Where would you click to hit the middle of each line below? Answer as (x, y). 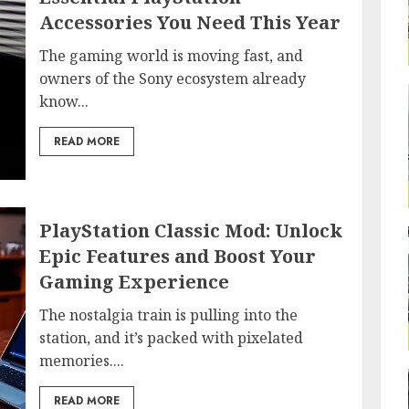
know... (64, 101)
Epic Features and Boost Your (178, 256)
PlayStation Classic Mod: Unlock (191, 231)
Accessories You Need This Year (190, 22)
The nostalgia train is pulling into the (169, 315)
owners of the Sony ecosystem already (173, 79)
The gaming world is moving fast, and (172, 56)
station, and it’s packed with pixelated (172, 338)
